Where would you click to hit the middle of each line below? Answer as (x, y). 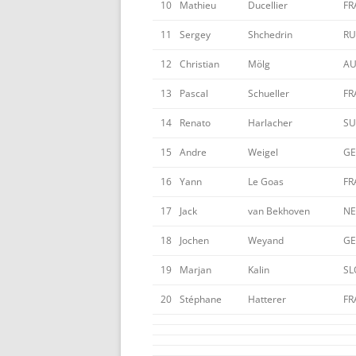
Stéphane (201, 299)
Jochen (194, 240)
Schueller (269, 93)
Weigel (263, 152)
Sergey (195, 35)
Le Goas (266, 182)
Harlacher (270, 123)
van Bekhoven (279, 211)
